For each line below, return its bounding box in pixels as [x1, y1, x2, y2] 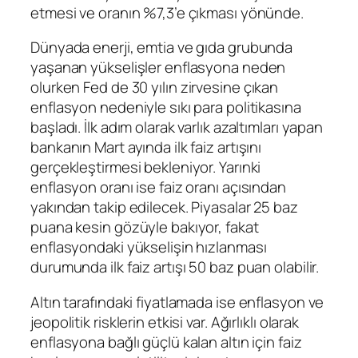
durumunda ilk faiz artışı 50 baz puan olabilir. [30, 257, 320, 278]
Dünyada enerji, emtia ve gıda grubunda [30, 37, 293, 58]
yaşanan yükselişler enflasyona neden [30, 57, 286, 78]
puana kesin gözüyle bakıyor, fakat [30, 217, 259, 238]
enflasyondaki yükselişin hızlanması [30, 237, 267, 258]
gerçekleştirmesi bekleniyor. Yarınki [30, 157, 261, 178]
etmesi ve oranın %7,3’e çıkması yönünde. [30, 2, 304, 23]
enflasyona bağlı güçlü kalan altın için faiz [30, 331, 302, 352]
